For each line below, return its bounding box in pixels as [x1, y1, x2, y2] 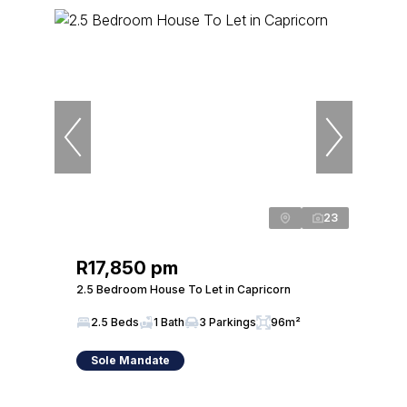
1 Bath [154, 315, 184, 329]
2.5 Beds [91, 315, 139, 329]
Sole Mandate [91, 353, 170, 367]
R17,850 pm [76, 257, 178, 279]
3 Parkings [199, 315, 256, 329]
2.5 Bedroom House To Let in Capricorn [76, 283, 291, 296]
